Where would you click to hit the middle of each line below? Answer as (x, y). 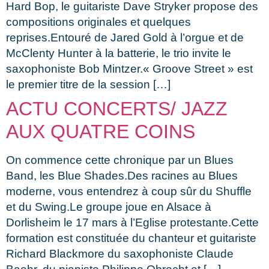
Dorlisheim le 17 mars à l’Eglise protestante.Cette (132, 222)
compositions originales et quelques (98, 22)
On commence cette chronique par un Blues (120, 160)
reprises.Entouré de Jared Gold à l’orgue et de (125, 37)
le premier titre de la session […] (88, 84)
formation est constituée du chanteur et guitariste (131, 238)
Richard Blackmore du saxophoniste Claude (120, 253)
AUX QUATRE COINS (101, 131)
